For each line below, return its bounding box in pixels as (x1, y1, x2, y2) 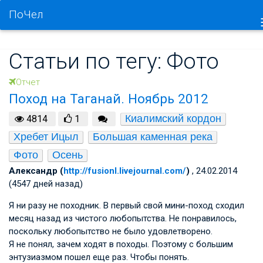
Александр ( (9, 166, 63, 176)
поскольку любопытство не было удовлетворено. (9, 226, 213, 237)
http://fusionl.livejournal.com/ (63, 166, 186, 176)
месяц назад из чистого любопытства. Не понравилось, (9, 213, 237, 224)
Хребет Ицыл (14, 131, 79, 143)
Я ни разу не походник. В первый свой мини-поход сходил (9, 200, 244, 211)
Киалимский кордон (124, 113, 221, 124)
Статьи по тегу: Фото (9, 48, 219, 74)
